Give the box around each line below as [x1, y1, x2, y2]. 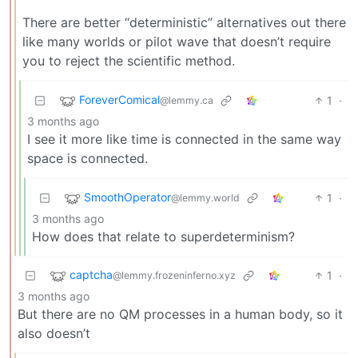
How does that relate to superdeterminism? [32, 228, 295, 245]
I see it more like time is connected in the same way [27, 130, 341, 147]
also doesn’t [18, 324, 90, 341]
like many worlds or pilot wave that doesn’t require [22, 33, 331, 50]
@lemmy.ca [160, 93, 213, 106]
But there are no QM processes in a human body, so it [18, 305, 343, 322]
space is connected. [27, 149, 148, 166]
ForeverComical [79, 92, 160, 106]
